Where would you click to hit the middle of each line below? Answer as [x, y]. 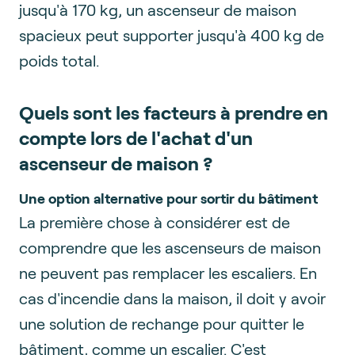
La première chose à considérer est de [155, 221]
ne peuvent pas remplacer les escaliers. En [168, 272]
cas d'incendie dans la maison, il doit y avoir [172, 298]
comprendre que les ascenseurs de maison [170, 247]
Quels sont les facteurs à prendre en [174, 112]
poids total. [59, 60]
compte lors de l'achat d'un [136, 137]
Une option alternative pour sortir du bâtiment [168, 198]
